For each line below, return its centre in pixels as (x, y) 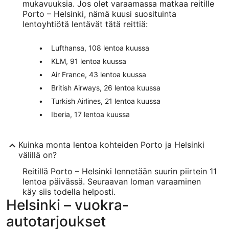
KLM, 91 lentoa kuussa (89, 61)
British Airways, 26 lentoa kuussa (106, 87)
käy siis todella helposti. (69, 191)
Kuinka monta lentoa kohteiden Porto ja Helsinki (111, 144)
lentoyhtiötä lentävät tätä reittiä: (85, 24)
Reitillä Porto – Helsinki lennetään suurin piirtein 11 (120, 171)
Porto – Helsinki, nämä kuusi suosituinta (99, 14)
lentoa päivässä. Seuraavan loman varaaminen (112, 181)
